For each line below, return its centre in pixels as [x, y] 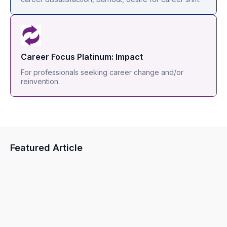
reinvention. [40, 82]
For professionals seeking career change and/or [102, 72]
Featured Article [46, 148]
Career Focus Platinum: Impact [82, 57]
